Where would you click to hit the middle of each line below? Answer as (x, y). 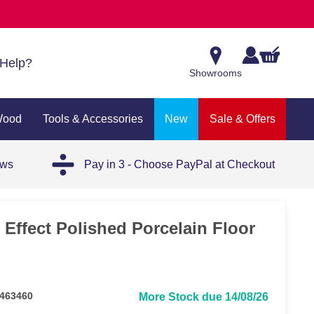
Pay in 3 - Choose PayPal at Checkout (179, 164)
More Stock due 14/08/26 (204, 297)
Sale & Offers (242, 119)
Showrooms (216, 73)
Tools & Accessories (93, 119)
